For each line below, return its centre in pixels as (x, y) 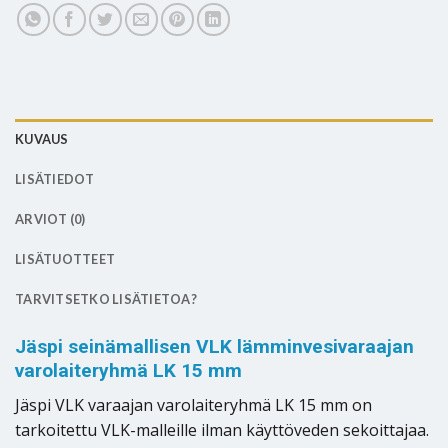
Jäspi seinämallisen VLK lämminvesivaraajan (214, 347)
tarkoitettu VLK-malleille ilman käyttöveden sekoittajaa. (222, 429)
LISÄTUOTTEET (65, 259)
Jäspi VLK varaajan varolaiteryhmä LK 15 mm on (193, 404)
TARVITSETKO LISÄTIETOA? (106, 299)
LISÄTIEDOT (55, 179)
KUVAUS (42, 139)
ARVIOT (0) (50, 219)
